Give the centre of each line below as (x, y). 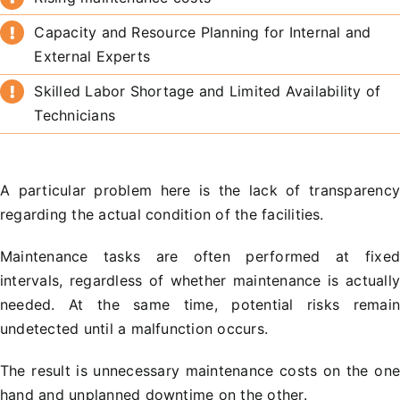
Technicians (75, 116)
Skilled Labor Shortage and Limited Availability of (208, 92)
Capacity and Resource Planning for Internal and (203, 32)
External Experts (92, 56)
